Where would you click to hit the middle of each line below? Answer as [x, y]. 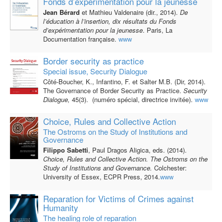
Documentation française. [81, 39]
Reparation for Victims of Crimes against [118, 199]
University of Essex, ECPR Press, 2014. [101, 177]
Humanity [60, 208]
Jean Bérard [61, 12]
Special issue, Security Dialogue [95, 71]
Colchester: [170, 168]
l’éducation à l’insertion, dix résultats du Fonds [110, 21]
